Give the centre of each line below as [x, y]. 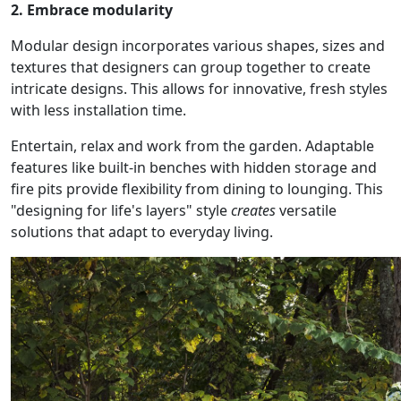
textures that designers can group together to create [191, 67]
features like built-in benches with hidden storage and [194, 167]
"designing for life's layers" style [121, 210]
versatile [308, 210]
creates [255, 210]
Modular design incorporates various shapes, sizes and [198, 45]
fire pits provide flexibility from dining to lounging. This [197, 188]
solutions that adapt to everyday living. [142, 231]
